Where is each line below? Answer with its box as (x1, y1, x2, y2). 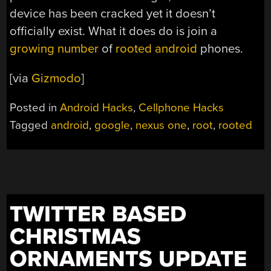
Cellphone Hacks (139, 101, 224, 115)
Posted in (10, 101, 60, 115)
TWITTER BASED (10, 201, 187, 229)
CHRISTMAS (10, 223, 142, 251)
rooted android (116, 41, 198, 56)
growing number (10, 41, 99, 56)
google (94, 119, 131, 132)
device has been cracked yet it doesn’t (10, 5, 216, 21)
